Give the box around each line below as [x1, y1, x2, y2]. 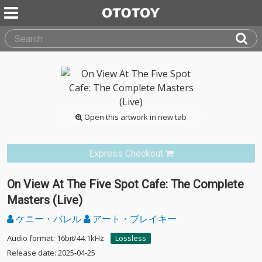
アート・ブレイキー [90, 212, 177, 225]
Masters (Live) [7, 193, 82, 207]
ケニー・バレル [13, 212, 84, 225]
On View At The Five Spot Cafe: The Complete [7, 177, 244, 191]
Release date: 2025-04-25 [7, 247, 95, 258]
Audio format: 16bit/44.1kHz [7, 233, 104, 243]
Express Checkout [88, 148, 163, 159]
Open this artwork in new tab [82, 112, 187, 122]
